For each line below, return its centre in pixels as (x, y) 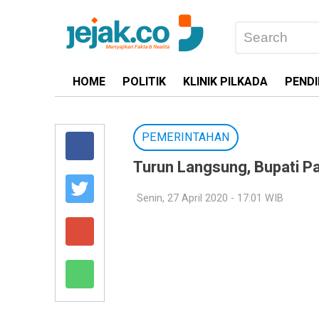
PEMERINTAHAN (186, 137)
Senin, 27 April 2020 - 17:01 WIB (210, 198)
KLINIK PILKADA (225, 82)
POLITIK (144, 82)
